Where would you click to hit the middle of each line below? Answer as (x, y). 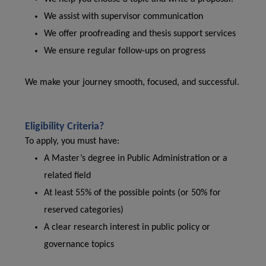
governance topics (79, 245)
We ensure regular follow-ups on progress (125, 51)
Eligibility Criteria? (64, 127)
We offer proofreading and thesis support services (140, 34)
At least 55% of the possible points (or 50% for (132, 193)
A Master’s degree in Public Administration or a (136, 159)
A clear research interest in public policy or (127, 227)
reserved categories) (84, 210)
